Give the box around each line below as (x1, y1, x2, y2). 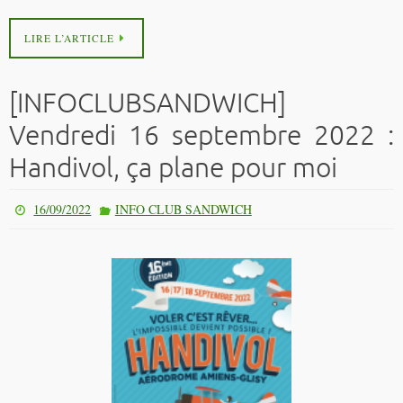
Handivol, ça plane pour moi (9, 151, 337, 186)
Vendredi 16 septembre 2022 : (9, 119, 394, 154)
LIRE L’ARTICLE (24, 31, 114, 46)
